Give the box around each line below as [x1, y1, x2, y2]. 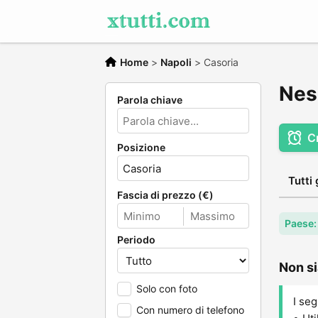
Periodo [117, 234, 155, 246]
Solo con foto [136, 283, 197, 295]
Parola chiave [117, 94, 182, 106]
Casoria [204, 56, 238, 68]
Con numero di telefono [136, 304, 244, 316]
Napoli [160, 56, 192, 68]
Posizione [117, 141, 165, 153]
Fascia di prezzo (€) [117, 189, 214, 201]
